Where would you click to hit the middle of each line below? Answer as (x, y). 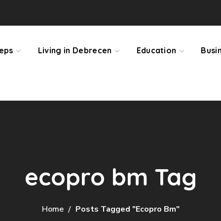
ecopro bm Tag (110, 177)
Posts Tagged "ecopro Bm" (127, 209)
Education (156, 50)
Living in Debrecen (75, 50)
